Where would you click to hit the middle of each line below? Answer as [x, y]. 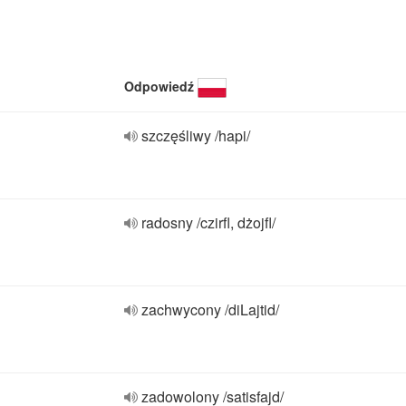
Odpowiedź [159, 86]
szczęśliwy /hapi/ [196, 135]
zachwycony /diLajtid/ [210, 309]
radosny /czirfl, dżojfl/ [208, 222]
